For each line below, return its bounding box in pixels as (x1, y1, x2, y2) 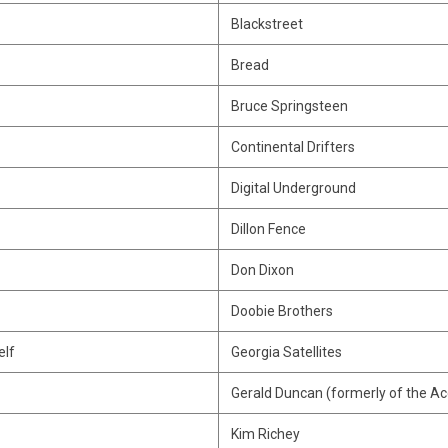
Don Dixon (230, 262, 294, 278)
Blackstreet (230, 16, 303, 32)
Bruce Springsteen (230, 98, 348, 114)
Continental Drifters (230, 139, 355, 155)
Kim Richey (230, 426, 300, 442)
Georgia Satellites (230, 344, 342, 360)
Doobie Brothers (230, 303, 333, 319)
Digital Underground (230, 180, 356, 196)
